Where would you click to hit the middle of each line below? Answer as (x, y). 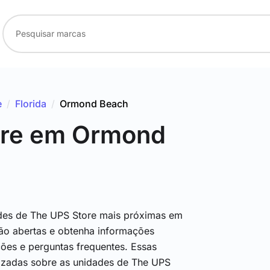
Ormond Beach (94, 104)
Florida (31, 104)
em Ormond (98, 135)
